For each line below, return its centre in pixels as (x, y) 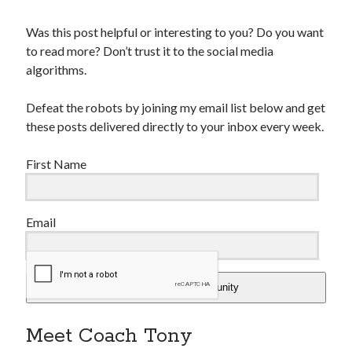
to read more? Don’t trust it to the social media (150, 50)
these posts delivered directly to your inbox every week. (175, 126)
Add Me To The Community (176, 288)
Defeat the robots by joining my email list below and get (176, 107)
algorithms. (57, 69)
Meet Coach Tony (110, 336)
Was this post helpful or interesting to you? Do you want (175, 31)
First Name (57, 163)
